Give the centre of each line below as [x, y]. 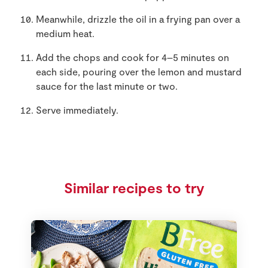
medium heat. [65, 33]
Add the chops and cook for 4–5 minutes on [133, 57]
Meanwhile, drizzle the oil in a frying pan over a [138, 19]
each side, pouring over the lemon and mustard [139, 71]
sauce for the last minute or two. [107, 86]
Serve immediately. [77, 110]
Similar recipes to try [134, 188]
